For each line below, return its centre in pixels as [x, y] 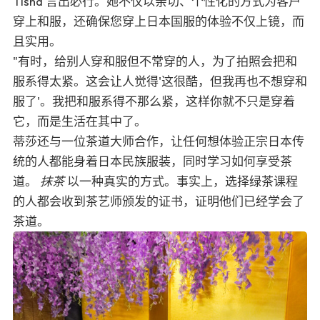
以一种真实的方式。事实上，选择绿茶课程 [181, 181]
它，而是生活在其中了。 [80, 121]
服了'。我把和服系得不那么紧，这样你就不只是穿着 [154, 101]
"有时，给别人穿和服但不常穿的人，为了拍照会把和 [155, 61]
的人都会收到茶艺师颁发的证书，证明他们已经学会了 [159, 201]
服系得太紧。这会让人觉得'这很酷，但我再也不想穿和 [160, 81]
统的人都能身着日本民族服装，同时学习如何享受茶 [152, 161]
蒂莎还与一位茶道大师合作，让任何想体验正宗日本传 [159, 141]
